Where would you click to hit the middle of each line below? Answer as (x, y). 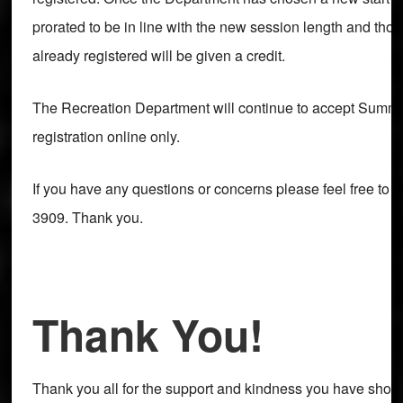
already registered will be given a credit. (158, 55)
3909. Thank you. (87, 217)
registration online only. (106, 136)
